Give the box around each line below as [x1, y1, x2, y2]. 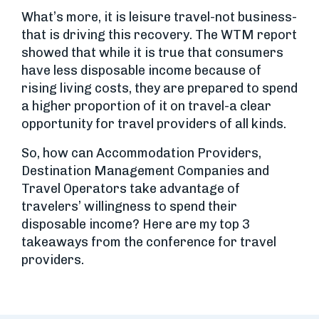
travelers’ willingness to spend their [21, 199, 237, 214]
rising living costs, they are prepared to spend [21, 80, 298, 96]
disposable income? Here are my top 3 [21, 216, 250, 232]
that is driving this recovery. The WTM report [21, 27, 297, 43]
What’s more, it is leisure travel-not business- [21, 9, 297, 25]
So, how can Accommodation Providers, [21, 145, 261, 161]
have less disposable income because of [21, 63, 261, 78]
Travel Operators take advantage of [21, 181, 240, 197]
